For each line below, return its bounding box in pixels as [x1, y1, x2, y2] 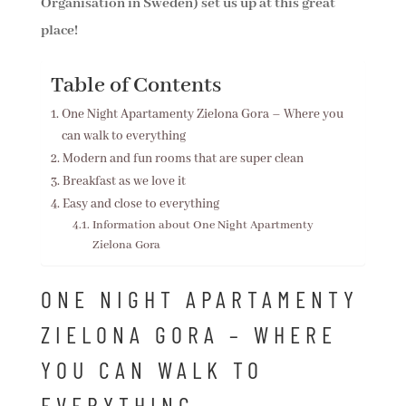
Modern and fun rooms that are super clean [62, 150, 304, 168]
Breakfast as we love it [62, 173, 186, 190]
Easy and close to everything [62, 196, 219, 213]
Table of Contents [50, 72, 221, 101]
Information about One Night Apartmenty [92, 217, 314, 234]
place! [40, 22, 78, 41]
